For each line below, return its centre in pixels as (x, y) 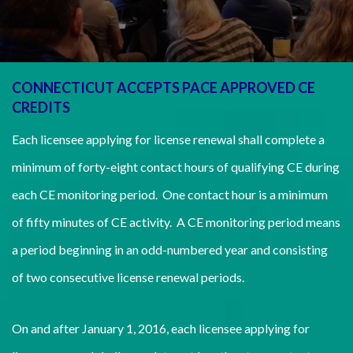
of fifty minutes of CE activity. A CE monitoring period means (176, 222)
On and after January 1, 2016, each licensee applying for (161, 328)
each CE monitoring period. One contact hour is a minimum (170, 194)
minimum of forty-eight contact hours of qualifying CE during (176, 167)
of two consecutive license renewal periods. (128, 277)
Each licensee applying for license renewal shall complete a (168, 139)
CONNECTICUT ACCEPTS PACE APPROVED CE (163, 87)
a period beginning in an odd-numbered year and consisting (170, 249)
